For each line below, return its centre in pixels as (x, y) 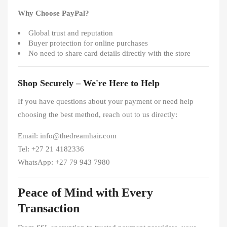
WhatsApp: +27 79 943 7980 (64, 162)
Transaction (49, 208)
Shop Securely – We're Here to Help (89, 83)
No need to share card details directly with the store (109, 53)
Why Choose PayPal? (53, 13)
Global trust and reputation (71, 33)
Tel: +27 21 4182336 (51, 149)
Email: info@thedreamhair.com (67, 136)
